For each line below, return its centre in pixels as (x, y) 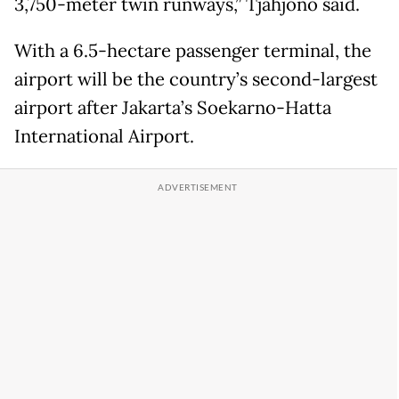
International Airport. (104, 136)
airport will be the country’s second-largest (196, 79)
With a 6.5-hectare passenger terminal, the (193, 50)
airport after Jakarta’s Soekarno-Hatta (173, 107)
